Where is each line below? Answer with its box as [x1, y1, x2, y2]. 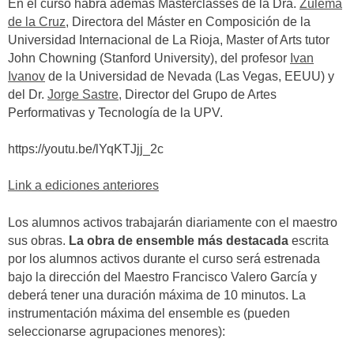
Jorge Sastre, [47, 87, 122, 101]
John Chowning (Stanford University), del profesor [8, 51, 290, 65]
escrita [288, 233, 329, 247]
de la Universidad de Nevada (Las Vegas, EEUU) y [45, 69, 334, 83]
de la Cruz [8, 14, 66, 28]
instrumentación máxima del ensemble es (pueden [8, 306, 290, 320]
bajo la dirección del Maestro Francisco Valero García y [8, 269, 317, 284]
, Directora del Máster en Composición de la [66, 14, 311, 28]
